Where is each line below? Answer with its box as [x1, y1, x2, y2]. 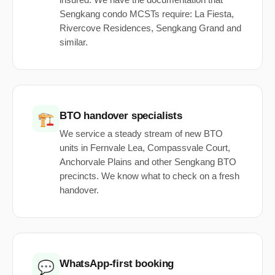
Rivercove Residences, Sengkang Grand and [60, 23, 241, 34]
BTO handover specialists [60, 110, 182, 122]
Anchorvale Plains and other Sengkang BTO [60, 157, 236, 168]
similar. [60, 37, 88, 48]
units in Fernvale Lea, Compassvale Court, [60, 143, 230, 153]
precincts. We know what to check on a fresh [60, 171, 239, 182]
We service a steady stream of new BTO [60, 129, 223, 139]
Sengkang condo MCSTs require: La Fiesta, [60, 9, 234, 20]
